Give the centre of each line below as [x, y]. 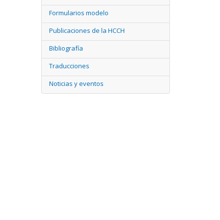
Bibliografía [66, 48]
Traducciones [69, 66]
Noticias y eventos [76, 83]
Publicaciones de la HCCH [87, 30]
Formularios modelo [79, 13]
